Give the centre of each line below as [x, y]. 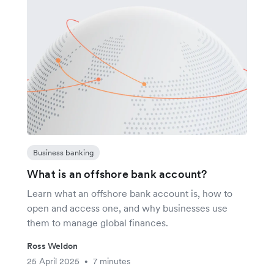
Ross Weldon [52, 246]
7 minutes [112, 261]
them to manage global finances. [98, 223]
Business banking [63, 153]
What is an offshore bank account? [117, 174]
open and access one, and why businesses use [127, 208]
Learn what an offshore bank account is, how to [130, 194]
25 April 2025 [53, 261]
